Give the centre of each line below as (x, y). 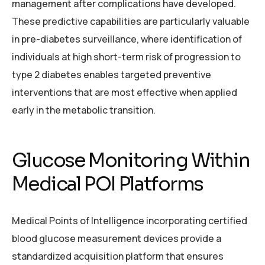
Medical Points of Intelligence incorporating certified (130, 220)
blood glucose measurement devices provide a (117, 238)
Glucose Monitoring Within (131, 160)
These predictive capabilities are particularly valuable (131, 21)
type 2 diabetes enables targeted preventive (112, 74)
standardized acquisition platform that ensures (118, 256)
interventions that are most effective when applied (125, 92)
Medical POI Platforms (108, 184)
